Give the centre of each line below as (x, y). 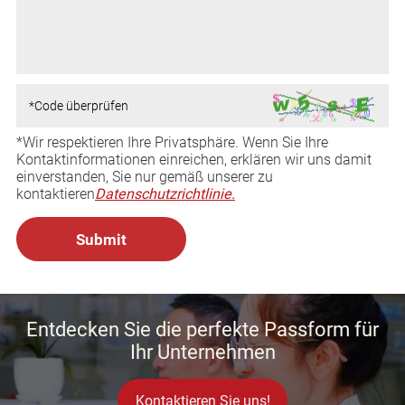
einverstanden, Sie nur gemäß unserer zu (144, 177)
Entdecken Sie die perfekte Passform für (202, 329)
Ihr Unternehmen (202, 352)
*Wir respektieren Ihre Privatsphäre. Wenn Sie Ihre (172, 143)
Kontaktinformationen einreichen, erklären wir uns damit (193, 160)
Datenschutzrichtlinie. (165, 194)
